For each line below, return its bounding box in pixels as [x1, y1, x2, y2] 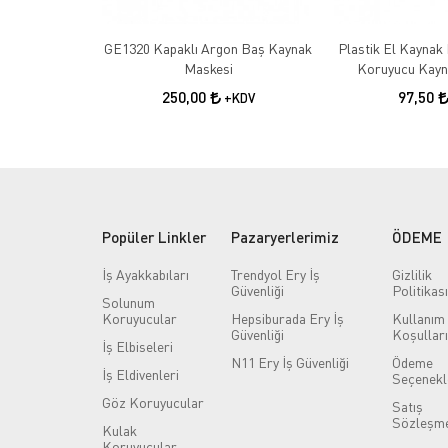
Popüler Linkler [102, 227, 206, 246]
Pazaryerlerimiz [231, 227, 340, 246]
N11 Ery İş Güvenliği [231, 353, 350, 371]
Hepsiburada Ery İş [231, 309, 345, 327]
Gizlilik [392, 265, 432, 283]
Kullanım [392, 309, 445, 327]
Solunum [102, 293, 155, 311]
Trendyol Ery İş [231, 265, 321, 283]
